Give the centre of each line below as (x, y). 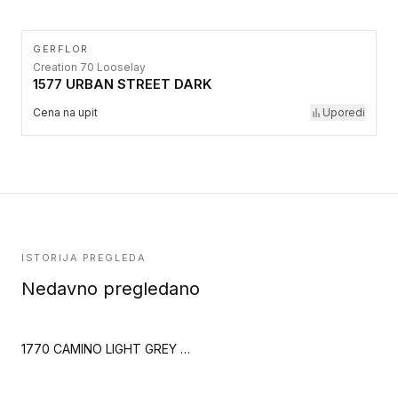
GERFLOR (61, 49)
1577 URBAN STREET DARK (122, 84)
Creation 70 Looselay (89, 67)
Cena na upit (65, 112)
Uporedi (344, 112)
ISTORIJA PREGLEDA (84, 258)
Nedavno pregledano (111, 289)
